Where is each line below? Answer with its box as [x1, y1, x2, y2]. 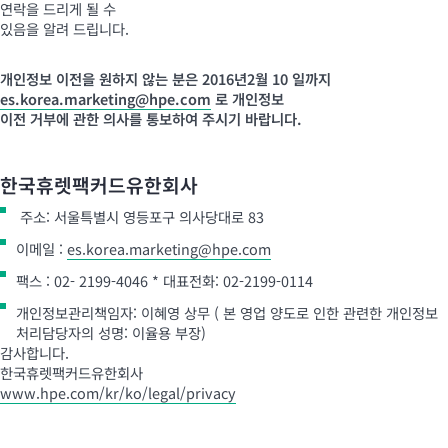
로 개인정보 [211, 88, 284, 109]
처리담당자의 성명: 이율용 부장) [16, 322, 206, 343]
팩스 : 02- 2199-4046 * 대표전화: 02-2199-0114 [16, 270, 313, 291]
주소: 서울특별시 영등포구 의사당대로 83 [16, 206, 264, 227]
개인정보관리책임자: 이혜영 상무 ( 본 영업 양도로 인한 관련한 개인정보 [16, 302, 438, 323]
